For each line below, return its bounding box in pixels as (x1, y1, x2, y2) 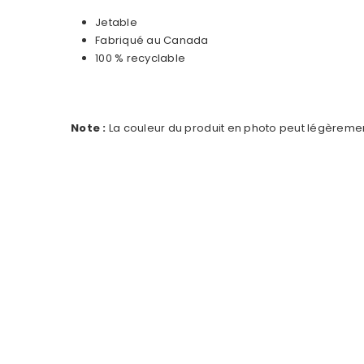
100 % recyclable (95, 50, 186, 67)
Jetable (95, 15, 137, 31)
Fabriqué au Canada (95, 32, 209, 49)
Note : (71, 120, 106, 136)
